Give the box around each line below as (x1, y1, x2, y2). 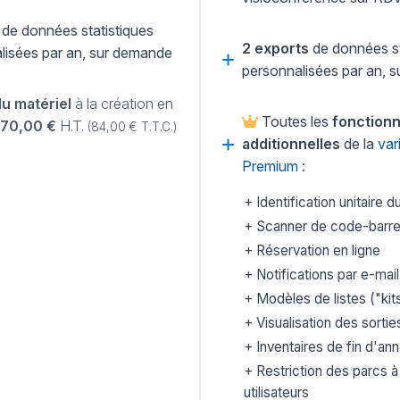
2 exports (242, 39, 309, 58)
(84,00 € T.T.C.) (87, 120, 177, 135)
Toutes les (258, 112, 332, 131)
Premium (242, 157, 298, 176)
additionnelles (242, 135, 340, 154)
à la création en (71, 95, 173, 113)
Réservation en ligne (253, 242, 380, 260)
